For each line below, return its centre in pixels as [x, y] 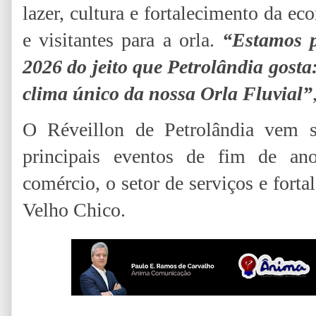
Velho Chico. [74, 210]
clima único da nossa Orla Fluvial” [168, 93]
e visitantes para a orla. [123, 40]
